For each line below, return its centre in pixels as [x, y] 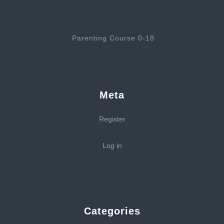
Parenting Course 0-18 [113, 38]
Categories [112, 211]
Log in [112, 145]
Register [112, 119]
